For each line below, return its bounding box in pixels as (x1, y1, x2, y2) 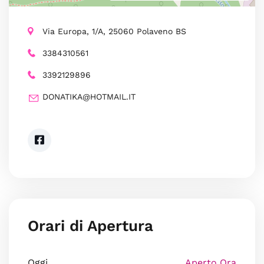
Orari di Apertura (28, 217, 153, 235)
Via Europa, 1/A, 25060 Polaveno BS (42, 27, 186, 36)
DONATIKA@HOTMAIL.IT (42, 92, 136, 101)
